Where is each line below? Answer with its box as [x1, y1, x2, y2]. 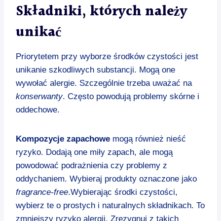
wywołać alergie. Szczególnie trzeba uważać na [16, 78, 192, 88]
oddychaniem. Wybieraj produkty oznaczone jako [16, 174, 197, 184]
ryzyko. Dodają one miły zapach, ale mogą [16, 147, 173, 157]
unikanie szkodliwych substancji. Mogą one [16, 65, 175, 74]
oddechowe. [16, 105, 60, 114]
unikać [16, 21, 61, 43]
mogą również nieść [110, 134, 186, 144]
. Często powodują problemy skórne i [63, 91, 199, 101]
